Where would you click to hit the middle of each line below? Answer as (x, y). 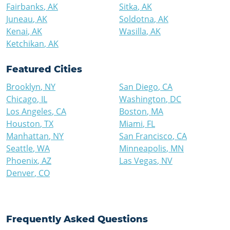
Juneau (20, 19)
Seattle (20, 148)
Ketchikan (25, 44)
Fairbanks (25, 7)
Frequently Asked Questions (77, 219)
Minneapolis (143, 148)
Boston (133, 111)
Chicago (22, 99)
